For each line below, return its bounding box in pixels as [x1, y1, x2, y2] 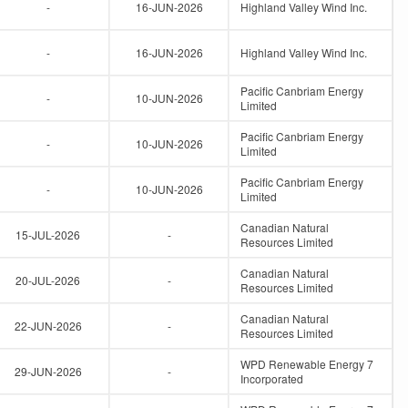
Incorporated [240, 371, 303, 386]
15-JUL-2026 [15, 227, 80, 242]
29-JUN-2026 [14, 363, 82, 379]
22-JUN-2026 [14, 318, 82, 333]
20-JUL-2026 [15, 272, 80, 288]
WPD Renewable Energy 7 [240, 356, 373, 372]
